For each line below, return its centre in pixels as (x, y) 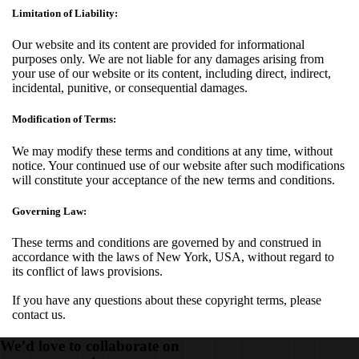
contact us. (39, 315)
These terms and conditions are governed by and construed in (167, 242)
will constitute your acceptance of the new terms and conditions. (173, 179)
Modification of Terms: (64, 119)
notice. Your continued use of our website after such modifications (178, 165)
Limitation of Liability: (65, 14)
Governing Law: (49, 211)
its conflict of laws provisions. (87, 271)
